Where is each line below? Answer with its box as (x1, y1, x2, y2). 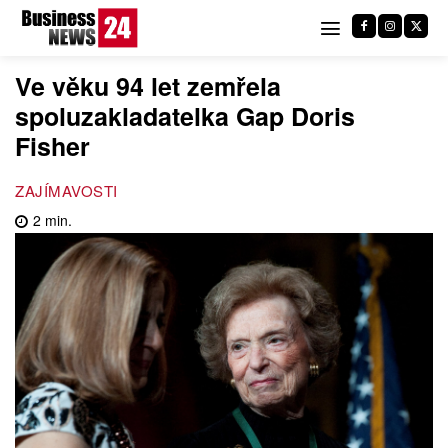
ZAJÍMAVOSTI (15, 179, 118, 201)
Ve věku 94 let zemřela (15, 68, 281, 104)
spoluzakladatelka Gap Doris (15, 98, 355, 134)
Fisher (15, 128, 90, 164)
